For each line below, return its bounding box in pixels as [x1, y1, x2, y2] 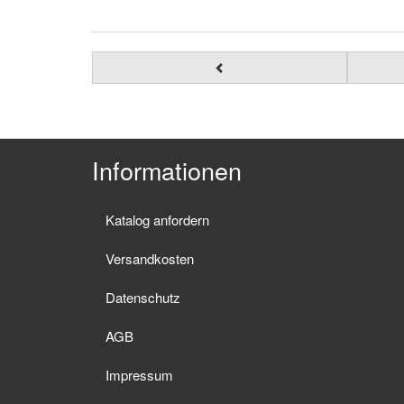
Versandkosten [106, 249, 194, 269]
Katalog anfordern [106, 210, 209, 230]
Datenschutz [106, 288, 180, 308]
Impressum [106, 365, 173, 385]
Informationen [92, 152, 242, 188]
